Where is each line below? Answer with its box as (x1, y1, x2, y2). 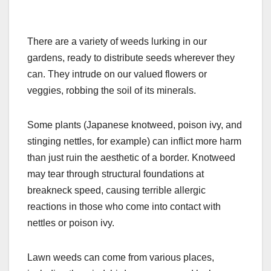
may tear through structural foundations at (27, 169, 204, 180)
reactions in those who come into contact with (27, 201, 221, 212)
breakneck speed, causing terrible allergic (27, 185, 206, 196)
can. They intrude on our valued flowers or (27, 69, 207, 80)
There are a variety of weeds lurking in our (27, 36, 207, 47)
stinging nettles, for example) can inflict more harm (27, 136, 241, 147)
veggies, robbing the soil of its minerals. (27, 85, 196, 96)
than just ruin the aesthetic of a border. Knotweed (27, 152, 235, 163)
